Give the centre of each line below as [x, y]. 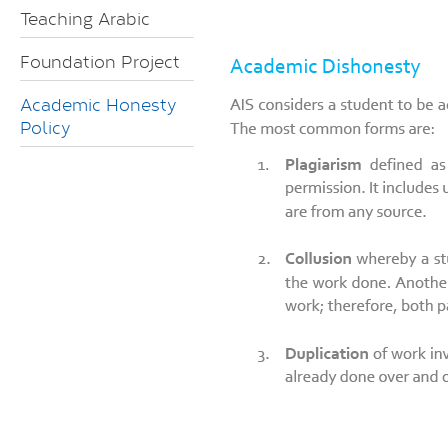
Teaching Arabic [85, 18]
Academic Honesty [98, 104]
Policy [45, 127]
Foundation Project [100, 61]
